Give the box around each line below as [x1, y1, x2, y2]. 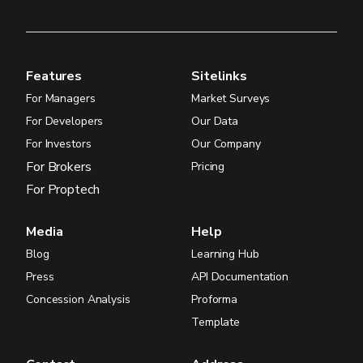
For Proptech [26, 180, 100, 199]
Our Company [191, 135, 261, 152]
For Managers [26, 90, 96, 106]
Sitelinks [191, 66, 247, 85]
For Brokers [26, 157, 92, 176]
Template [191, 314, 241, 330]
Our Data [191, 113, 239, 129]
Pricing [191, 158, 225, 174]
